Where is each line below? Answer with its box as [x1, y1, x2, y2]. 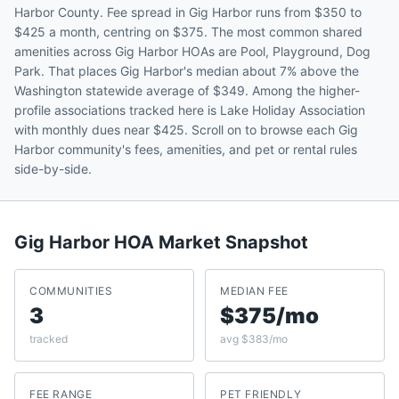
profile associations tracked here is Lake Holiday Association [14, 102, 365, 118]
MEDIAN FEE [220, 284, 289, 297]
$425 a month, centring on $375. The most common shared [14, 24, 362, 39]
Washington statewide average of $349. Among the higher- [14, 83, 360, 98]
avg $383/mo [220, 332, 288, 346]
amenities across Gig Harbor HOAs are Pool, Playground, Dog [14, 44, 370, 59]
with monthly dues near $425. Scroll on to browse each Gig [14, 122, 358, 137]
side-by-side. [14, 161, 92, 176]
